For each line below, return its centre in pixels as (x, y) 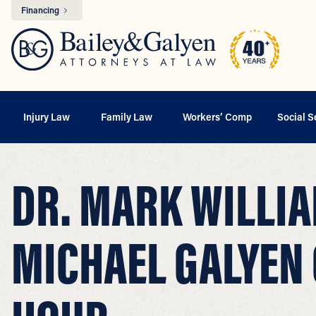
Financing (41, 10)
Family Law (126, 116)
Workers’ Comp (218, 116)
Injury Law (47, 116)
